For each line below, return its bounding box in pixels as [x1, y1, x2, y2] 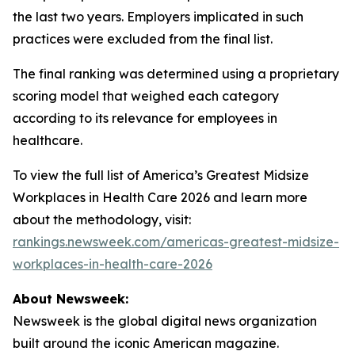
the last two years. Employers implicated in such [13, 9, 303, 25]
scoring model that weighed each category [13, 88, 279, 104]
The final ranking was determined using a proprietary [13, 66, 339, 82]
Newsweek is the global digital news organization [13, 313, 317, 329]
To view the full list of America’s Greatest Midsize [13, 167, 309, 183]
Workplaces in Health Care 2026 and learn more [13, 189, 307, 205]
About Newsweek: [13, 291, 128, 307]
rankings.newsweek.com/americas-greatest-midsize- [13, 234, 339, 250]
